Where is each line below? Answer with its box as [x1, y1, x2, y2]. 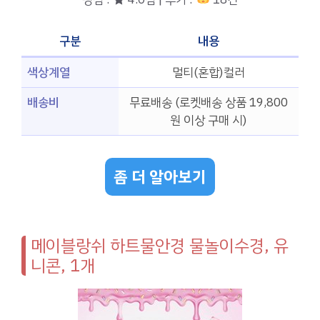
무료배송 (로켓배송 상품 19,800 [129, 94, 288, 112]
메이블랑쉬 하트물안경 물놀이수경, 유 [31, 232, 289, 259]
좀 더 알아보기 [114, 164, 206, 189]
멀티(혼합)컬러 [172, 64, 245, 82]
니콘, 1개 [31, 252, 95, 279]
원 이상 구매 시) [170, 111, 247, 130]
